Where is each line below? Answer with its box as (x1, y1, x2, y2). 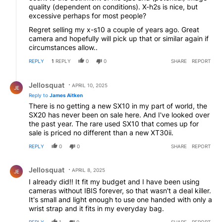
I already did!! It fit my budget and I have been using (29, 177, 200, 186)
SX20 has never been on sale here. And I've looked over (29, 110, 210, 119)
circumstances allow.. (29, 43, 98, 52)
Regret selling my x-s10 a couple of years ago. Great (29, 25, 199, 34)
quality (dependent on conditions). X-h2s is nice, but (29, 2, 198, 11)
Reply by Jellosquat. (4, 72, 80, 82)
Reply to (29, 92, 50, 98)
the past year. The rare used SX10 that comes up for (29, 119, 199, 128)
